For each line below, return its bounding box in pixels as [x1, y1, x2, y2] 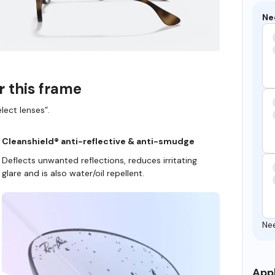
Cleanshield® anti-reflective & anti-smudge [1, 135, 195, 147]
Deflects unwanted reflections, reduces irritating [1, 154, 197, 166]
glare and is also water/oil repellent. [1, 167, 144, 179]
